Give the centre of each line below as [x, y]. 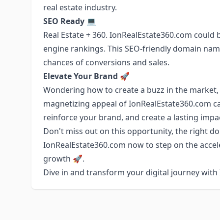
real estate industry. [80, 7]
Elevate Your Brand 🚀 [86, 76]
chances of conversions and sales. [106, 62]
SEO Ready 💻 [70, 21]
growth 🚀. [64, 159]
